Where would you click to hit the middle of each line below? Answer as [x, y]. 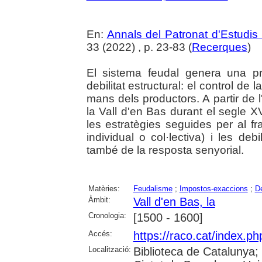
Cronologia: [107, 215]
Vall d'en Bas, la [174, 201]
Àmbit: [99, 199]
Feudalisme [153, 188]
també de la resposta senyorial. [165, 150]
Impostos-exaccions [213, 188]
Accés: [100, 233]
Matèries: [104, 188]
